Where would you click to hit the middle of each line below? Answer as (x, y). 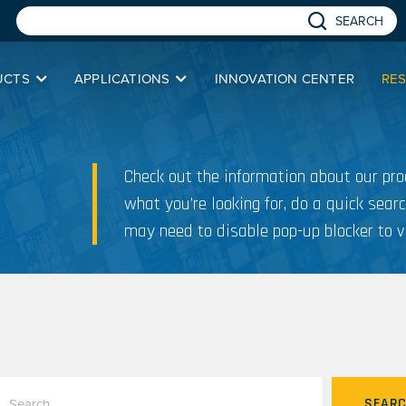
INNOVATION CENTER (284, 79)
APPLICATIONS (122, 79)
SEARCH (359, 21)
